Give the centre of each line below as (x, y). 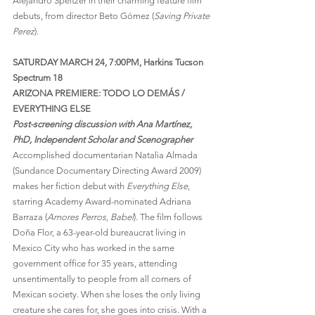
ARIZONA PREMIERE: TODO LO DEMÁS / (100, 94)
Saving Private (183, 16)
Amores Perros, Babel (90, 217)
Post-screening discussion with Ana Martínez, (103, 124)
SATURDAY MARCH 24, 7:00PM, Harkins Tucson (109, 63)
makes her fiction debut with (70, 186)
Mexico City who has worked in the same (95, 248)
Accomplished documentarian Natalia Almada (106, 155)
